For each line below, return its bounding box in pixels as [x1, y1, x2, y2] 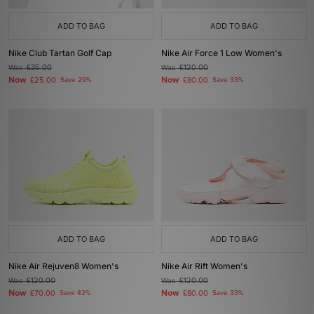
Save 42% [60, 289, 90, 297]
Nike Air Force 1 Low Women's [161, 48, 282, 58]
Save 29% [60, 76, 91, 84]
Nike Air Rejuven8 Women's [8, 261, 118, 271]
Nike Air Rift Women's [161, 261, 247, 271]
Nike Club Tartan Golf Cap [8, 48, 111, 58]
